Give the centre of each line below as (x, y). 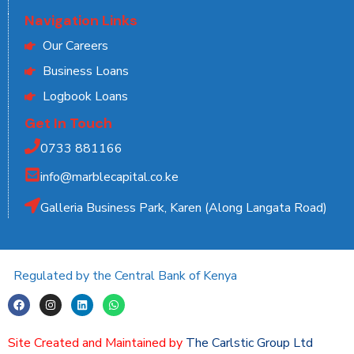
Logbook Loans (85, 97)
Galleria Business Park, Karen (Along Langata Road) (184, 208)
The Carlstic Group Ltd (249, 343)
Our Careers (75, 46)
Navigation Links (81, 21)
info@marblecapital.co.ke (109, 177)
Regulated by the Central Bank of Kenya (125, 276)
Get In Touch (68, 124)
